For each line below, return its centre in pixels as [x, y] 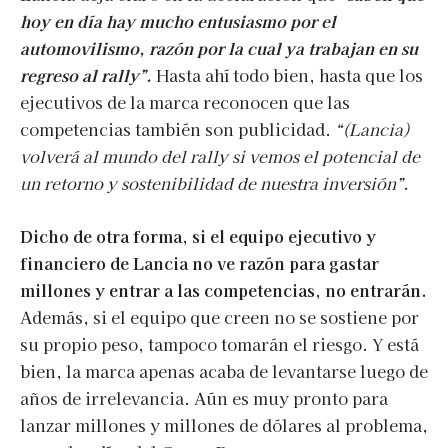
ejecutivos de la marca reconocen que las [185, 101]
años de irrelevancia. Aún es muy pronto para [204, 397]
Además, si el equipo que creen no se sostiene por [219, 316]
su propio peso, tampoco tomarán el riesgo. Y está [219, 343]
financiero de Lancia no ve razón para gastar [199, 262]
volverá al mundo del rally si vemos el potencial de [220, 155]
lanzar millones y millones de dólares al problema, [224, 424]
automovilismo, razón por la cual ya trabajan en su [219, 47]
